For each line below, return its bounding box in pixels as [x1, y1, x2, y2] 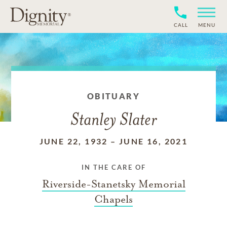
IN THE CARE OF [81, 163, 146, 171]
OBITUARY [87, 91, 140, 101]
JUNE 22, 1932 [39, 136, 108, 146]
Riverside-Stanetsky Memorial [42, 177, 185, 191]
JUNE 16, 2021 [119, 136, 188, 146]
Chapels [94, 193, 133, 206]
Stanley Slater [70, 112, 157, 130]
